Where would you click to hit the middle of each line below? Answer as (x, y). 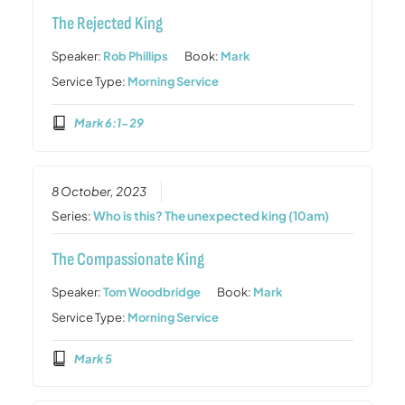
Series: (73, 215)
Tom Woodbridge (152, 292)
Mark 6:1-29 (108, 122)
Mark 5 (93, 358)
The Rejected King (108, 24)
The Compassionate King (128, 259)
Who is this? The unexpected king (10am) (212, 215)
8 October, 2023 (99, 191)
